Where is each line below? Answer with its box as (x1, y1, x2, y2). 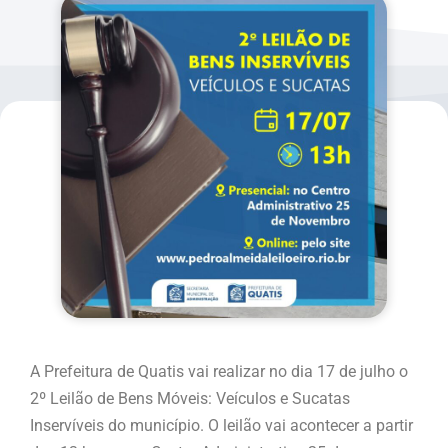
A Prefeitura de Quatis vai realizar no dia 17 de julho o (30, 362, 408, 382)
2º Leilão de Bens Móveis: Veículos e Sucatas (30, 389, 350, 409)
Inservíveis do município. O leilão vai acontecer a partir (30, 416, 413, 436)
